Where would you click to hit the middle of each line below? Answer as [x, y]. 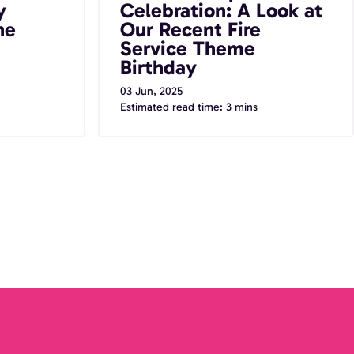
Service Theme [187, 49]
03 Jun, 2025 [151, 92]
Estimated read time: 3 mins [188, 107]
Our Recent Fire [190, 30]
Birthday [158, 68]
